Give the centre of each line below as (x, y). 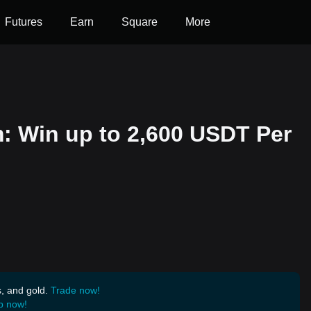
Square (140, 22)
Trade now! (75, 290)
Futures (24, 22)
